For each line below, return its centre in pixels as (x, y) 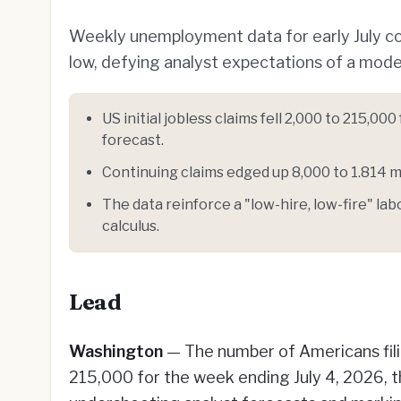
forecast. (133, 140)
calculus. (131, 226)
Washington (116, 351)
